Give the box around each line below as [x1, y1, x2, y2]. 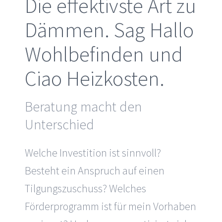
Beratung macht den [25, 98, 142, 116]
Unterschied [25, 115, 94, 134]
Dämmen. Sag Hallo [25, 16, 194, 43]
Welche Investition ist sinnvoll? [25, 145, 161, 160]
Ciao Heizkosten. [25, 64, 165, 92]
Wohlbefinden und [25, 40, 183, 67]
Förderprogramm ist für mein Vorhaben [25, 199, 196, 213]
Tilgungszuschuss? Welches [25, 181, 146, 195]
